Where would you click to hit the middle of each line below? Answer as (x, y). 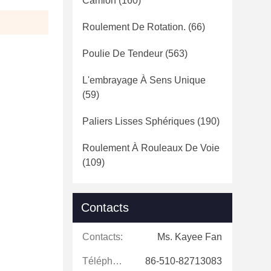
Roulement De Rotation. (134, 27)
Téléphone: (117, 261)
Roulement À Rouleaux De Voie (151, 148)
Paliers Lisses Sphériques (139, 121)
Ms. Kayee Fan (190, 237)
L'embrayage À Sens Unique (144, 80)
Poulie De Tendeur (122, 54)
